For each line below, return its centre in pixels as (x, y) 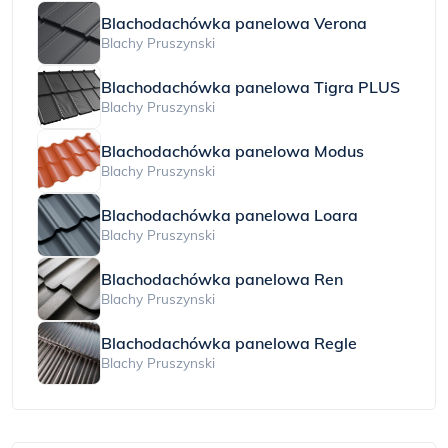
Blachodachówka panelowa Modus (232, 150)
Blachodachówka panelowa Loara (229, 214)
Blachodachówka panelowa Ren (222, 278)
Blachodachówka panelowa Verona (234, 22)
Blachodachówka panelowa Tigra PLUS (250, 86)
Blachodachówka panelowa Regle (229, 342)
